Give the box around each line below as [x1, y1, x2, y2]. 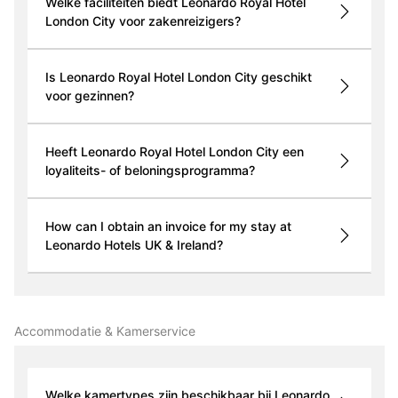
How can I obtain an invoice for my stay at [44, 219, 291, 235]
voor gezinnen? [44, 88, 134, 104]
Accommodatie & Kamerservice [13, 323, 195, 339]
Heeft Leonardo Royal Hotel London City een [44, 144, 304, 160]
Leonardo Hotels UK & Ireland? [44, 237, 223, 253]
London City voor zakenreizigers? [44, 13, 241, 29]
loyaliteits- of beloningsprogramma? [44, 163, 255, 179]
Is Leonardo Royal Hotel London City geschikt [44, 69, 312, 85]
